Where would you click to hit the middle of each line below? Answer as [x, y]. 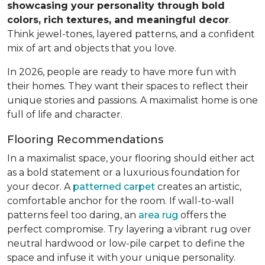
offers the [202, 215]
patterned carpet [114, 186]
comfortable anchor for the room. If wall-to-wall [121, 201]
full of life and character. [65, 114]
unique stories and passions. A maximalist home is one [132, 100]
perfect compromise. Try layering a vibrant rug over [129, 229]
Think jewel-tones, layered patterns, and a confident [131, 34]
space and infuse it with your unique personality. [121, 257]
